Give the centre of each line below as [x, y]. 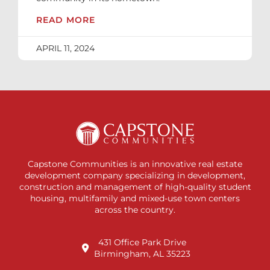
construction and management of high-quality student [135, 187]
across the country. [135, 209]
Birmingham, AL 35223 [142, 253]
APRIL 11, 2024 [65, 49]
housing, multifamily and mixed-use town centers [135, 198]
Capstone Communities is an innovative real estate [135, 164]
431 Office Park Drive [142, 242]
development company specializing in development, [135, 175]
